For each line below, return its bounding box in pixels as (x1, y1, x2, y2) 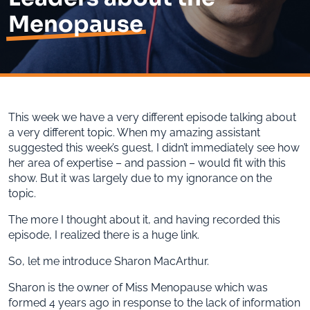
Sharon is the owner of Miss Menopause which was (8, 280, 268, 294)
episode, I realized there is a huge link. (8, 228, 199, 241)
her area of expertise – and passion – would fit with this (8, 156, 286, 170)
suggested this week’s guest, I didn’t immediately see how (8, 140, 300, 154)
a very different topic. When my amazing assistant (8, 125, 260, 139)
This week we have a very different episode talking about (8, 110, 296, 124)
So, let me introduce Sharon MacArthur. (8, 254, 209, 268)
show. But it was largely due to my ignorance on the (8, 171, 272, 185)
